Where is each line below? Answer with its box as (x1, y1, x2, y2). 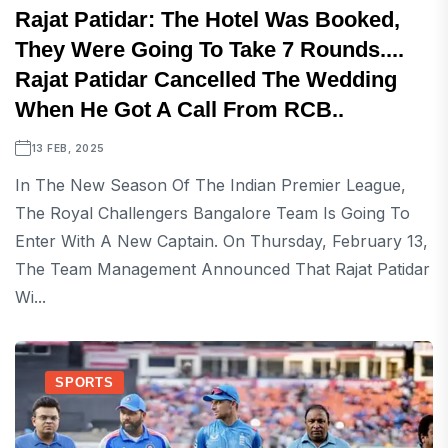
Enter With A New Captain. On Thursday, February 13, (15, 231, 428, 251)
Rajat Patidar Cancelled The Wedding (15, 67, 397, 92)
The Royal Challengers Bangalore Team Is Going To (15, 203, 410, 223)
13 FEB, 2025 (31, 142, 105, 154)
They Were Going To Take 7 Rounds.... (15, 37, 404, 62)
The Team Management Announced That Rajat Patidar (15, 259, 430, 279)
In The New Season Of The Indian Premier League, (15, 175, 406, 195)
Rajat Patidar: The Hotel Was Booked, (15, 7, 400, 32)
